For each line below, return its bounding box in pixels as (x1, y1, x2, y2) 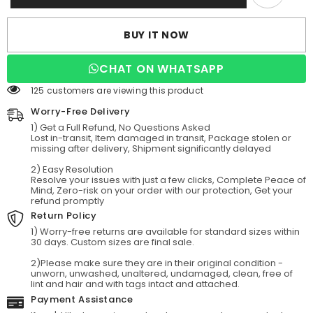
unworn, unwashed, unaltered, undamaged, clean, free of (31, 266, 293, 280)
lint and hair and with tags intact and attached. (31, 277, 240, 291)
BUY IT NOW (124, 28, 189, 43)
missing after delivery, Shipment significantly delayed (31, 141, 271, 155)
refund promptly (31, 194, 104, 208)
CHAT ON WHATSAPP (99, 60, 224, 77)
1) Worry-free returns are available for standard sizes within (31, 224, 300, 238)
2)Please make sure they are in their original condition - (31, 256, 283, 270)
